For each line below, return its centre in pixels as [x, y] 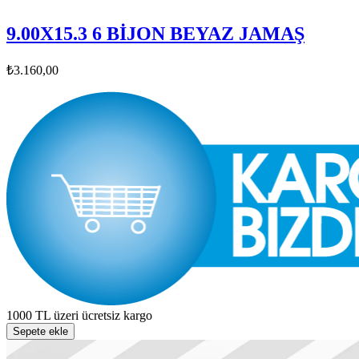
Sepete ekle [40, 332]
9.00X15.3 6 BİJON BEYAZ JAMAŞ [155, 34]
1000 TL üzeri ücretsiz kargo [79, 316]
